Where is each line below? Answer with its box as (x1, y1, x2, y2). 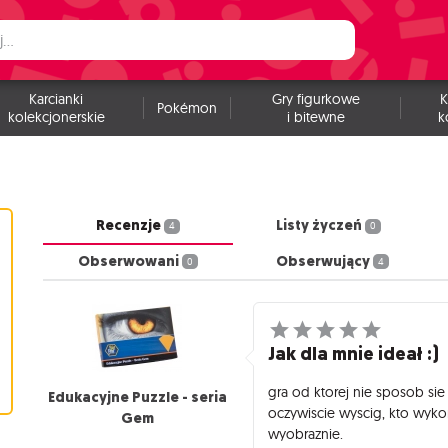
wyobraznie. (268, 425, 344, 444)
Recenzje (96, 215, 165, 236)
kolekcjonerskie (7, 108, 105, 126)
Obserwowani (78, 250, 183, 271)
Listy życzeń (275, 215, 365, 236)
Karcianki (29, 90, 84, 108)
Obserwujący (275, 250, 373, 271)
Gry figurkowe (271, 90, 360, 108)
